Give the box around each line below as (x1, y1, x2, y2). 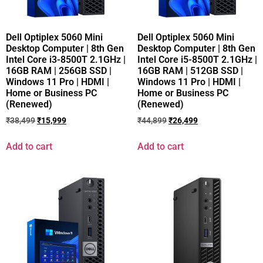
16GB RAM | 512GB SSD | (137, 65, 243, 77)
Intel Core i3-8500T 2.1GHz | (6, 54, 126, 66)
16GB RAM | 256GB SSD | (6, 65, 112, 77)
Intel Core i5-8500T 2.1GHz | (137, 54, 257, 66)
